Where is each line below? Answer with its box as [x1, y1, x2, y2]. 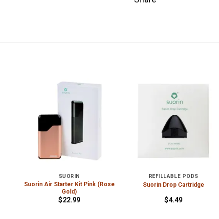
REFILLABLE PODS [148, 173, 198, 180]
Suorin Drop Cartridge [142, 181, 204, 188]
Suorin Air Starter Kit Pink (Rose [23, 180, 115, 188]
